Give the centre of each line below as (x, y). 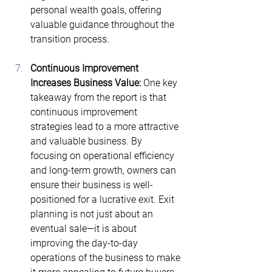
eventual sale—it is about (85, 229)
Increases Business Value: (87, 83)
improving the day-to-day (85, 243)
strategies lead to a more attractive (106, 127)
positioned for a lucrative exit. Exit (104, 199)
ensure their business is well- (92, 185)
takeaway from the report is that (100, 97)
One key (161, 83)
